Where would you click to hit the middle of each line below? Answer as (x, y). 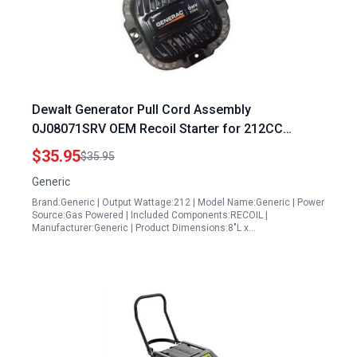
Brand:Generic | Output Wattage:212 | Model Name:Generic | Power (178, 202)
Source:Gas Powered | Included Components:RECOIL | (150, 215)
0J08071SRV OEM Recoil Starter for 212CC (157, 129)
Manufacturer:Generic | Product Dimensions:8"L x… (144, 228)
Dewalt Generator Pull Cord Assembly (141, 110)
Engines (55, 148)
